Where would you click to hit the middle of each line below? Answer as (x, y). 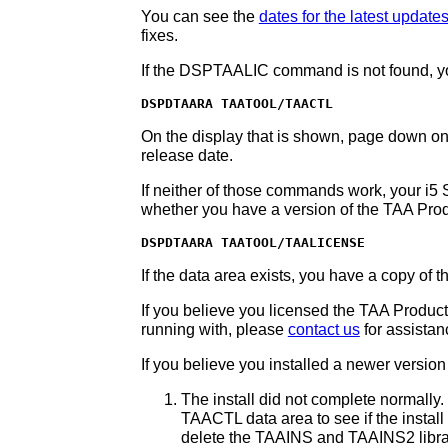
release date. (186, 156)
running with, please (214, 330)
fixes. (159, 36)
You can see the (199, 17)
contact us (323, 330)
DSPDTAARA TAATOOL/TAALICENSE (252, 243)
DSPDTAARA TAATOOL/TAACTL (236, 104)
